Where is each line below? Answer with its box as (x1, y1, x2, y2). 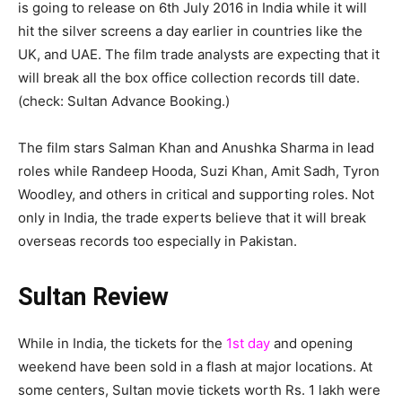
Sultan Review (18, 283, 169, 312)
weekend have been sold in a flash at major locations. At (18, 358, 372, 376)
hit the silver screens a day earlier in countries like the (18, 22, 363, 40)
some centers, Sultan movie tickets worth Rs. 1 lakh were (18, 381, 380, 399)
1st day (226, 335, 270, 353)
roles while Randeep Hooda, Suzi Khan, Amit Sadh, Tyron (18, 162, 380, 180)
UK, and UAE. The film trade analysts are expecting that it (18, 46, 380, 64)
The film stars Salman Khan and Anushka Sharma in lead (18, 139, 374, 157)
